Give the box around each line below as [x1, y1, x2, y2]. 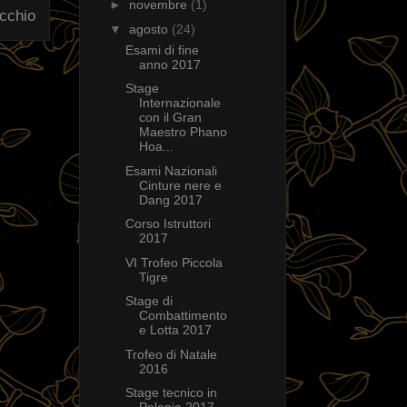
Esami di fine [124, 42, 199, 57]
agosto [128, 21, 172, 36]
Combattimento [138, 308, 227, 323]
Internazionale [138, 95, 221, 111]
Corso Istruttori [124, 216, 211, 232]
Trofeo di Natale [124, 346, 217, 362]
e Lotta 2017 [138, 323, 212, 338]
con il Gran [138, 110, 202, 125]
